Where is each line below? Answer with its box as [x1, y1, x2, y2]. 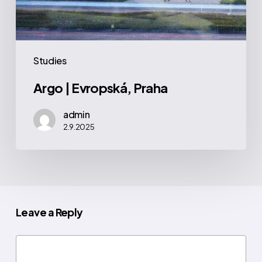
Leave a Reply [15, 205, 83, 219]
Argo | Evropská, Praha [33, 80, 168, 96]
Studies [33, 54, 67, 67]
